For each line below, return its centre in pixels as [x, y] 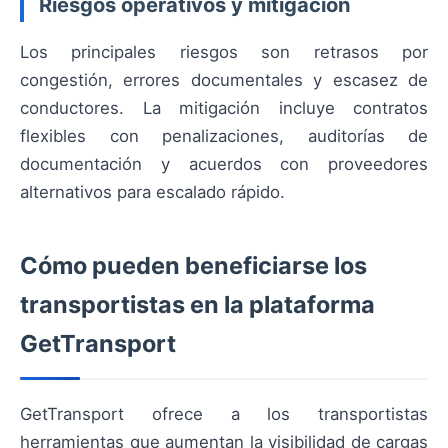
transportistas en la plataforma [197, 305]
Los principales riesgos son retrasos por [224, 52]
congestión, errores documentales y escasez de [224, 80]
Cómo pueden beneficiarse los [193, 266]
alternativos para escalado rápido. [152, 192]
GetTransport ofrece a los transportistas [224, 414]
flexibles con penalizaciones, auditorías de [224, 136]
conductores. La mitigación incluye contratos [224, 108]
